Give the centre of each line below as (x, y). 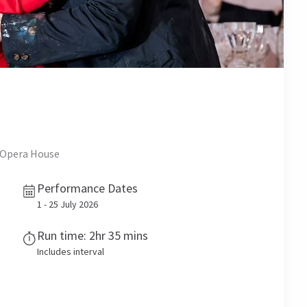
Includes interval (71, 251)
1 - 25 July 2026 (67, 204)
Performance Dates (87, 188)
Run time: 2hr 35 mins (93, 235)
